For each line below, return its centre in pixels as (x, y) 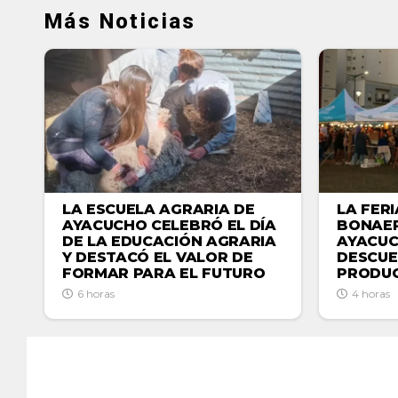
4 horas (371, 294)
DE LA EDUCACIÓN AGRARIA (169, 242)
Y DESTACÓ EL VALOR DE (158, 258)
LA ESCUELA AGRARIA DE (159, 210)
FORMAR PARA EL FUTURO (164, 274)
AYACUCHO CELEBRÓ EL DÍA (169, 226)
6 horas (96, 294)
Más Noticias (120, 21)
